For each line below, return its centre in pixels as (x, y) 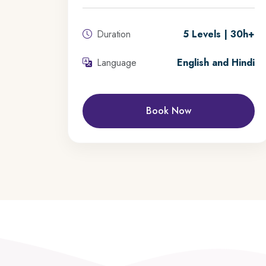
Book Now (169, 111)
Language (117, 63)
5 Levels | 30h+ (219, 34)
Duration (114, 34)
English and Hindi (216, 63)
